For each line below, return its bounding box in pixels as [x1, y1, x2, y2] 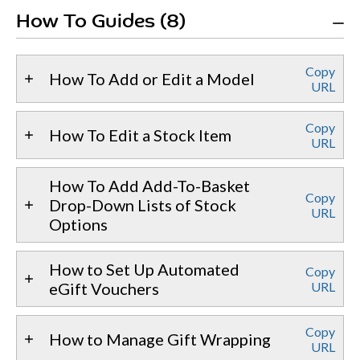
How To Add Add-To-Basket [49, 176, 250, 196]
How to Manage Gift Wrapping [49, 329, 271, 350]
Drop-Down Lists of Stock [49, 195, 236, 215]
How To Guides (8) [16, 13, 186, 33]
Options [49, 215, 108, 235]
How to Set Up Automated [49, 260, 239, 280]
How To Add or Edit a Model [49, 69, 255, 89]
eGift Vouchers [49, 279, 159, 299]
